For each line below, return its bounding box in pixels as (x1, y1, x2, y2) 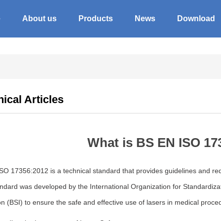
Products (78, 14, 113, 23)
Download (177, 14, 215, 23)
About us (22, 14, 57, 23)
